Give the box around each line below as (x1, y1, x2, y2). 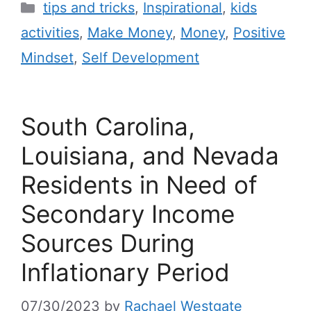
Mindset (21, 49, 74, 67)
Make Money (87, 24, 172, 42)
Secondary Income (21, 199, 235, 229)
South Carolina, (21, 112, 195, 142)
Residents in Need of (21, 170, 258, 200)
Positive (233, 24, 285, 42)
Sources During (21, 228, 194, 258)
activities (21, 24, 79, 42)
